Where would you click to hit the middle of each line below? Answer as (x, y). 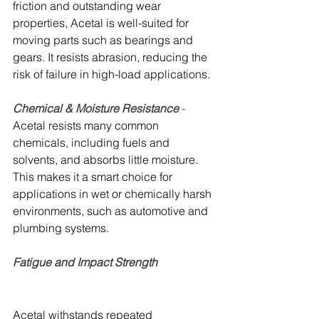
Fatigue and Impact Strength (85, 262)
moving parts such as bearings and (104, 40)
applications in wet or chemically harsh (114, 194)
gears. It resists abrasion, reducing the (111, 57)
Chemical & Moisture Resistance (97, 109)
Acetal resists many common (87, 126)
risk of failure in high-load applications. (111, 74)
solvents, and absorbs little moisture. (107, 160)
